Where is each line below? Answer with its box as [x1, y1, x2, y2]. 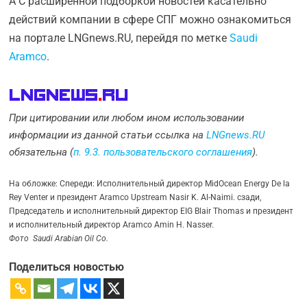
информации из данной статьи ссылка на [9, 129, 207, 141]
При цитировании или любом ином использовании [9, 112, 245, 124]
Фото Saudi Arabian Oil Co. [9, 233, 109, 243]
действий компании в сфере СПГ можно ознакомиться [9, 13, 292, 26]
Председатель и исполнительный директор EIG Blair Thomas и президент [9, 206, 294, 216]
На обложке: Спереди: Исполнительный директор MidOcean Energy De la [9, 178, 291, 188]
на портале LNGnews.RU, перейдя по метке [9, 32, 230, 45]
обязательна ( [9, 146, 74, 158]
